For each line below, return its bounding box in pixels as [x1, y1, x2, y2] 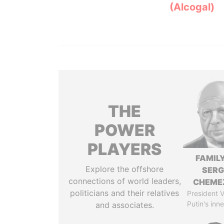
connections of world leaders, [68, 176, 181, 186]
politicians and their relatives [70, 188, 179, 198]
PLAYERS [87, 139, 162, 159]
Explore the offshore [85, 164, 164, 174]
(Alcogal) [169, 1, 214, 13]
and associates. [95, 200, 154, 210]
